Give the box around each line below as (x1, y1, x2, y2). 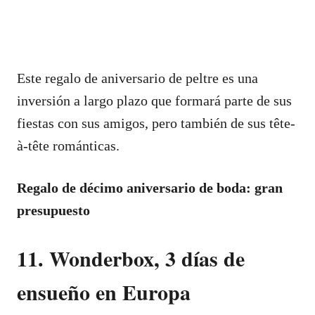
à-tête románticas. (17, 137, 120, 153)
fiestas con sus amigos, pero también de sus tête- (17, 115, 295, 131)
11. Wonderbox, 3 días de (17, 242, 245, 274)
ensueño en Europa (17, 276, 191, 307)
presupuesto (17, 202, 90, 218)
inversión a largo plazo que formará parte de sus (17, 92, 292, 108)
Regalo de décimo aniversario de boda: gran (17, 179, 283, 195)
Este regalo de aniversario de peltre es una (17, 70, 258, 86)
